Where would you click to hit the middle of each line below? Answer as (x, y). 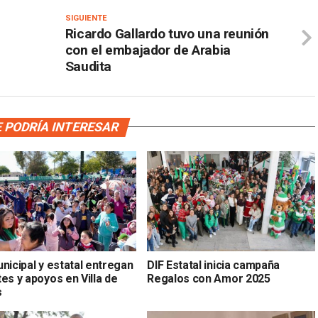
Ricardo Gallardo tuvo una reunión (167, 33)
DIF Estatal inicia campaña (213, 265)
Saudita (88, 66)
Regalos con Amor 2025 (209, 279)
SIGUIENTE (86, 18)
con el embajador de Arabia (148, 50)
